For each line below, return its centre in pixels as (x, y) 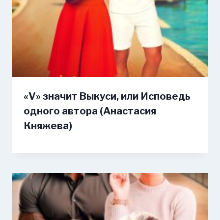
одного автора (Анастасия (90, 111)
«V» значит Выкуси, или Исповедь (107, 96)
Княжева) (48, 125)
